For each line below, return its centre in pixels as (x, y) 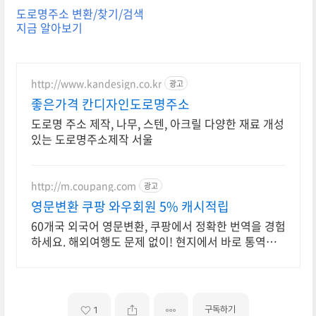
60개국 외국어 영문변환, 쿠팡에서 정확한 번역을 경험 (158, 226)
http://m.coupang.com (83, 185)
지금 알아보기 (49, 28)
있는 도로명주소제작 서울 (92, 139)
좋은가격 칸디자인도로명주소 (110, 104)
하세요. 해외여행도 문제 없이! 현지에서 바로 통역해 (153, 242)
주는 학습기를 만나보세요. (93, 257)
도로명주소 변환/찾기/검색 (80, 14)
